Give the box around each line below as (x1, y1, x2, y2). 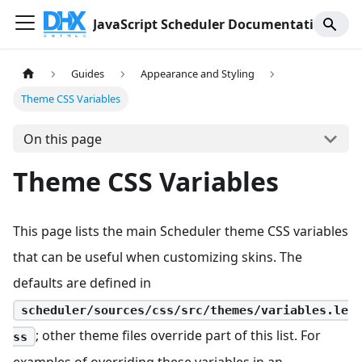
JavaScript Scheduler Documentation (93, 15, 331, 33)
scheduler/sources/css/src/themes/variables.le (20, 302, 348, 318)
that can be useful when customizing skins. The (13, 248, 302, 267)
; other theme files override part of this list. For (35, 326, 321, 344)
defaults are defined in (13, 274, 151, 293)
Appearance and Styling (140, 66, 255, 82)
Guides (71, 66, 105, 82)
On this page (23, 129, 102, 148)
